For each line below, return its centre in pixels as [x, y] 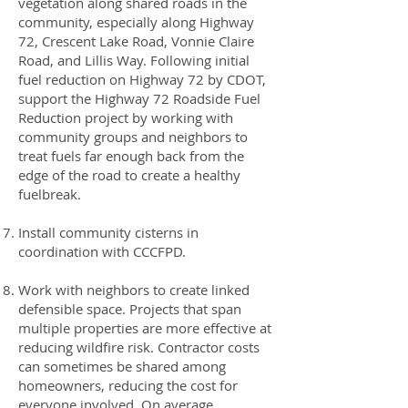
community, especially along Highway [136, 22]
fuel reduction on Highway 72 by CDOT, [142, 79]
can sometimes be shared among [122, 366]
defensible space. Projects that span [130, 309]
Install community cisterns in [108, 232]
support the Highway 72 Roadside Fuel [139, 98]
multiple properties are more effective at [145, 328]
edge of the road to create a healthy [129, 175]
